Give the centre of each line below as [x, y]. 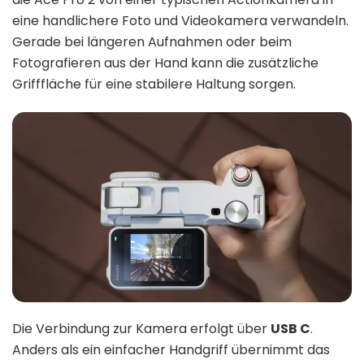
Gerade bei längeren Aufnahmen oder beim [152, 41]
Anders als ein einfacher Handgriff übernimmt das [171, 350]
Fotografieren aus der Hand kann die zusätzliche [165, 63]
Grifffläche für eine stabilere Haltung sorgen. [154, 84]
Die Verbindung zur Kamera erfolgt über [141, 329]
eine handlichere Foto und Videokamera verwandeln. [180, 20]
